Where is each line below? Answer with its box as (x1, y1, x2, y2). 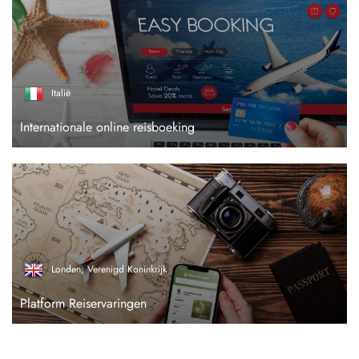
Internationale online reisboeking (20, 118, 195, 136)
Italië (51, 86, 71, 101)
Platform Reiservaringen (20, 294, 147, 313)
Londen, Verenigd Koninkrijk (51, 262, 167, 277)
